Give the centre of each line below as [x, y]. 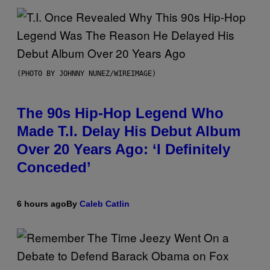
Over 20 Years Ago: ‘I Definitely [124, 149]
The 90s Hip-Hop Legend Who [120, 113]
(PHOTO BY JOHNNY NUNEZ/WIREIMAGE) [86, 74]
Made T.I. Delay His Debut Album [129, 131]
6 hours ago [42, 204]
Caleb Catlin [105, 204]
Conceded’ [54, 168]
